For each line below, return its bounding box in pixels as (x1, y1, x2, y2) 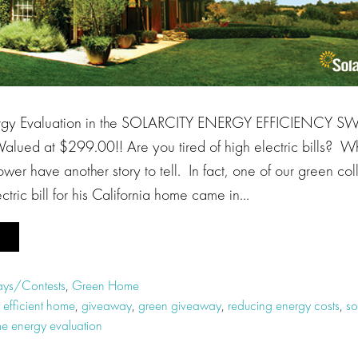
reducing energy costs (228, 296, 340, 314)
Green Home (72, 276, 139, 294)
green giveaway (138, 296, 221, 314)
